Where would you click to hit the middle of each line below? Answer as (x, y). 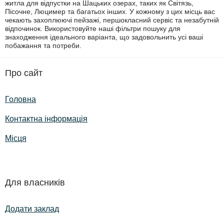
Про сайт (24, 73)
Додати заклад (32, 209)
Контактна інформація (46, 119)
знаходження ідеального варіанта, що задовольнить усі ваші (104, 37)
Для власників (35, 183)
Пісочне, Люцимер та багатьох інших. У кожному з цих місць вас (110, 12)
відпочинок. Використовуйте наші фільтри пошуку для (93, 29)
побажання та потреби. (43, 46)
